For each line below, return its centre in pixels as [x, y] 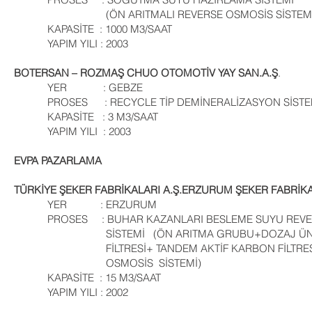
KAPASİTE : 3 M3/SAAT [86, 117]
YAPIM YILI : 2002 [71, 292]
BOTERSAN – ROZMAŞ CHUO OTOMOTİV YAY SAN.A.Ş [146, 73]
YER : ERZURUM [85, 204]
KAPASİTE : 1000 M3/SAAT [93, 29]
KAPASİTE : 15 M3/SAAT [87, 278]
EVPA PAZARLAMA [58, 161]
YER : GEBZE [78, 87]
